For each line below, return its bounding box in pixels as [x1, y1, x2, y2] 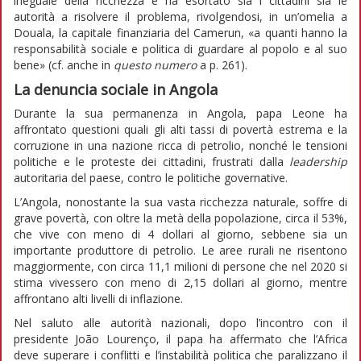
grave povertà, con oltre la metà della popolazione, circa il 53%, [14, 210, 347, 226]
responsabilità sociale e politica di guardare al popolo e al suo [14, 40, 347, 56]
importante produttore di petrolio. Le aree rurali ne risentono [14, 242, 347, 258]
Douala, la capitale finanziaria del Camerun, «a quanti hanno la [14, 24, 347, 40]
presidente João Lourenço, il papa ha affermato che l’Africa [14, 330, 347, 346]
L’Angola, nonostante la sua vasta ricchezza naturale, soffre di [14, 193, 347, 210]
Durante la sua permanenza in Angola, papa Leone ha [14, 105, 347, 121]
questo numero [114, 56, 197, 73]
